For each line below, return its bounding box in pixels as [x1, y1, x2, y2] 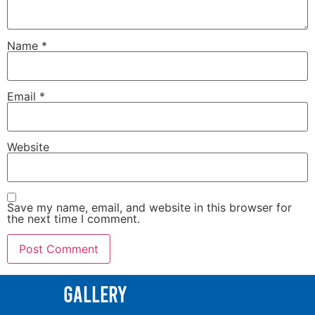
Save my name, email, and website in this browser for [7, 200, 292, 214]
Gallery [63, 280, 127, 307]
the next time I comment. [7, 211, 140, 226]
